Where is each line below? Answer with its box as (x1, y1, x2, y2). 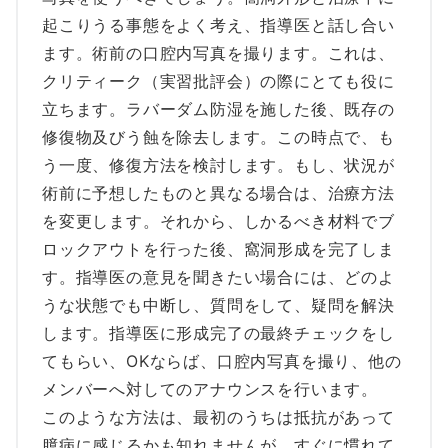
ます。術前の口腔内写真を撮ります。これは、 (42, 43, 395, 63)
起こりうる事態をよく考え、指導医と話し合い (42, 15, 395, 35)
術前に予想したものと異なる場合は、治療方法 (42, 183, 395, 203)
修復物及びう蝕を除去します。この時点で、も (42, 127, 395, 147)
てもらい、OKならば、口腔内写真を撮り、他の (42, 351, 402, 371)
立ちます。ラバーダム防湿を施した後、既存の (42, 99, 395, 119)
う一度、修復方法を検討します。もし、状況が (42, 155, 395, 175)
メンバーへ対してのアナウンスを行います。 (42, 379, 378, 399)
